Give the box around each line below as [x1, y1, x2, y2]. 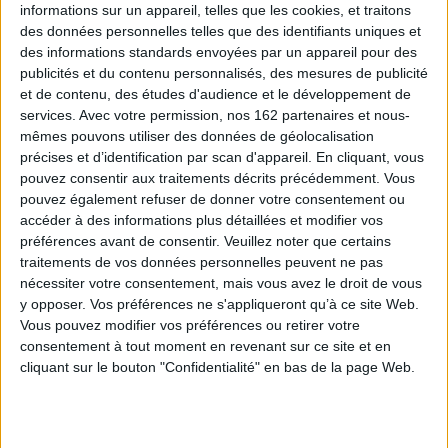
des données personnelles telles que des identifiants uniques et [20, 23, 421, 39]
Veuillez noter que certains [224, 233, 391, 249]
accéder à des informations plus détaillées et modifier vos [20, 212, 383, 228]
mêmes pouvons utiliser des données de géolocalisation [20, 128, 374, 144]
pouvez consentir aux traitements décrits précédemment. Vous [20, 170, 415, 186]
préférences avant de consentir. [20, 233, 220, 249]
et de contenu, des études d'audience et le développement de [20, 86, 411, 102]
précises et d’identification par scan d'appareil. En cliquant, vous [20, 149, 424, 165]
